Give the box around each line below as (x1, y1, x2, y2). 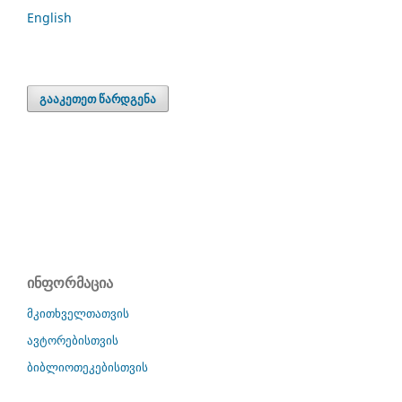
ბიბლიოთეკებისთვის (27, 359, 148, 376)
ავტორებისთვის (27, 332, 118, 349)
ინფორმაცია (27, 272, 113, 293)
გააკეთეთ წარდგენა (39, 90, 157, 107)
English (27, 8, 72, 26)
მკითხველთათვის (27, 305, 129, 322)
